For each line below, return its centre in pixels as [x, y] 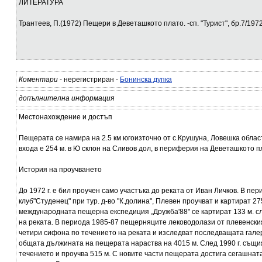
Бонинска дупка [146, 80]
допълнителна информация [66, 98]
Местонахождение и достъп [65, 117]
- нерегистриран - [89, 80]
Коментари [38, 80]
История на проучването [60, 170]
